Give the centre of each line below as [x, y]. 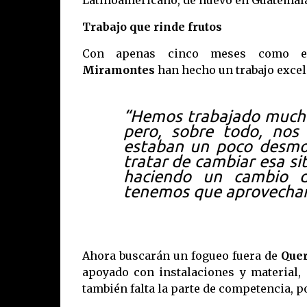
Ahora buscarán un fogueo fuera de [181, 256]
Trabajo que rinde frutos [152, 27]
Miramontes [118, 70]
